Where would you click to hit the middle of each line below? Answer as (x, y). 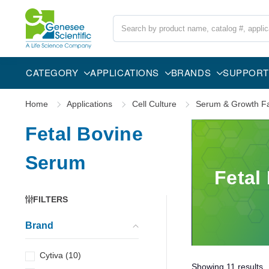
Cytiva (52, 255)
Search (127, 20)
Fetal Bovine (84, 134)
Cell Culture (154, 104)
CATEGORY (52, 72)
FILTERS (50, 199)
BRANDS (191, 72)
